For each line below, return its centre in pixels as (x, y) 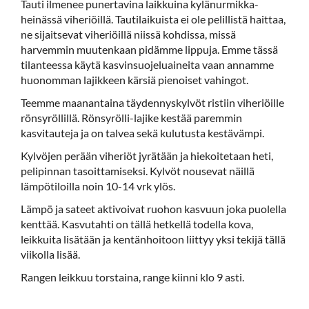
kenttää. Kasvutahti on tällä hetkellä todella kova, (137, 224)
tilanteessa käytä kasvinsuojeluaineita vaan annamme (147, 65)
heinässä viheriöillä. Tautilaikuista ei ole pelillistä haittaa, (153, 19)
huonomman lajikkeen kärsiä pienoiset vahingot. (134, 80)
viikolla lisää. (50, 255)
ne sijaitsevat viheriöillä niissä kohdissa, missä (128, 34)
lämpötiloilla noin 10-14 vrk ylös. (98, 186)
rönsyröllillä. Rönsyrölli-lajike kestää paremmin (131, 118)
